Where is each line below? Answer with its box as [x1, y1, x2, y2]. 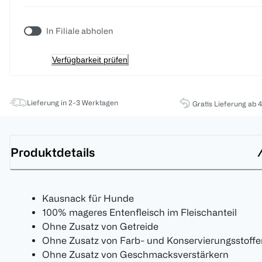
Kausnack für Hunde [42, 193, 134, 204]
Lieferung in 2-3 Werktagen [27, 98, 118, 107]
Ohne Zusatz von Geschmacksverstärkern [42, 249, 229, 260]
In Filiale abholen [46, 26, 113, 36]
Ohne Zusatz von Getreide [42, 221, 158, 232]
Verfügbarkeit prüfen [52, 55, 127, 65]
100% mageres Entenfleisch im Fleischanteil [42, 207, 237, 218]
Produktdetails [11, 145, 95, 159]
